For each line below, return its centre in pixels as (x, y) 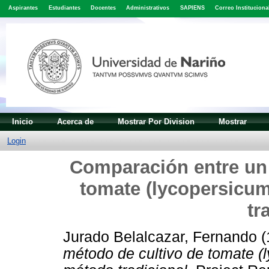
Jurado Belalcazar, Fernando (160, 237)
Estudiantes (64, 8)
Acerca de (75, 121)
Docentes (103, 8)
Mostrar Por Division (156, 121)
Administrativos (148, 8)
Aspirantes (23, 8)
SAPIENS (192, 8)
